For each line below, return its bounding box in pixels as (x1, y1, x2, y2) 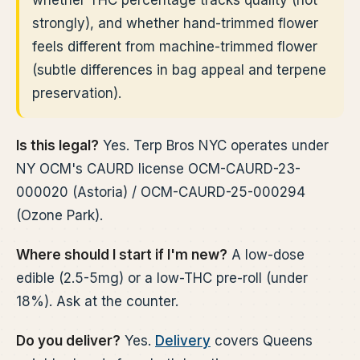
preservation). (32, 85, 121, 101)
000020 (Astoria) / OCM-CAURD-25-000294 (16, 184, 305, 200)
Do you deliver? (16, 333, 121, 349)
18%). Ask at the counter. (16, 293, 178, 309)
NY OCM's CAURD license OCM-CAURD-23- (16, 161, 301, 177)
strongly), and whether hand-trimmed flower (32, 15, 318, 31)
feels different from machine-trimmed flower (32, 39, 317, 55)
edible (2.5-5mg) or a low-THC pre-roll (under (16, 270, 308, 286)
